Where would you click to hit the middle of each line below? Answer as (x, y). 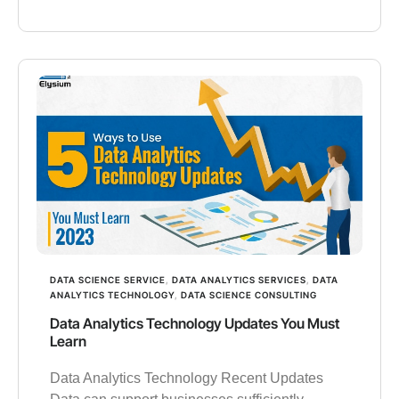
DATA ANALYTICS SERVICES (239, 279)
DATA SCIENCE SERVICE (108, 279)
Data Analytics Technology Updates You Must (195, 323)
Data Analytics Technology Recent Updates (187, 378)
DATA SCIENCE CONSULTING (249, 294)
